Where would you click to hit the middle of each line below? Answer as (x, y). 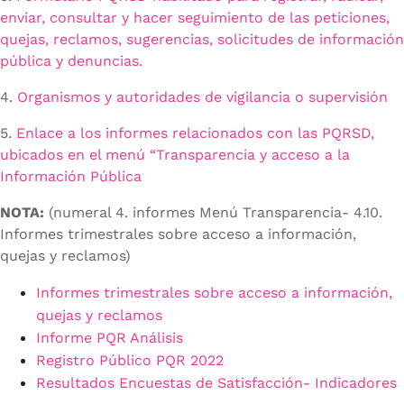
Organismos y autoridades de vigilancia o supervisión (202, 97)
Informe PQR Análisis (110, 338)
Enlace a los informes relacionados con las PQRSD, (195, 133)
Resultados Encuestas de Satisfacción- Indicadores (216, 383)
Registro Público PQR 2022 (130, 361)
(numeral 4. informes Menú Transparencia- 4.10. (213, 213)
